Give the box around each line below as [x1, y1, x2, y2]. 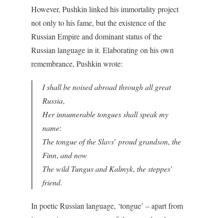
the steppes [137, 163, 170, 174]
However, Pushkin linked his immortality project [31, 4, 179, 15]
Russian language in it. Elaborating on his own [31, 45, 174, 55]
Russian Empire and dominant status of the [31, 31, 162, 42]
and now [60, 150, 87, 161]
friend [42, 177, 60, 188]
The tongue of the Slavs [42, 136, 114, 147]
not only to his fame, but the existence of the [31, 18, 166, 28]
